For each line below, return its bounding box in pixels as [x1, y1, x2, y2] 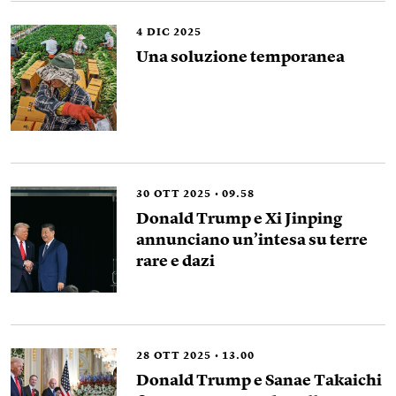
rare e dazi [136, 254, 215, 270]
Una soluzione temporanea [136, 49, 345, 66]
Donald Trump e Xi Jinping [136, 211, 342, 228]
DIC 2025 [147, 27, 202, 39]
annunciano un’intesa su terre [136, 232, 368, 249]
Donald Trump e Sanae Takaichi [136, 373, 382, 390]
